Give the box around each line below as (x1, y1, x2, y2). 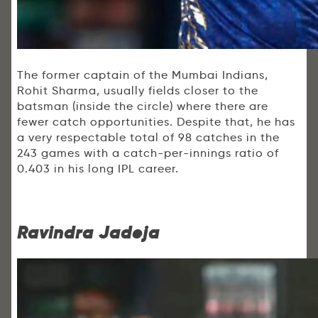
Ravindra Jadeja (17, 221, 160, 244)
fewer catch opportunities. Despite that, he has (17, 115, 295, 129)
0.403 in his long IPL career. (17, 162, 179, 176)
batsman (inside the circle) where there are (17, 99, 268, 114)
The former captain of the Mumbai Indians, (17, 68, 268, 82)
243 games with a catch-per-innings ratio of (17, 146, 279, 160)
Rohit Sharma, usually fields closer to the (17, 84, 258, 98)
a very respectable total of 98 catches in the (17, 131, 280, 145)
